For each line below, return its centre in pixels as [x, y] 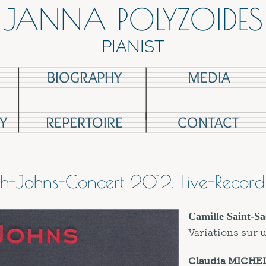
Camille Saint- [221, 216]
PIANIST [133, 47]
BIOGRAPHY [84, 77]
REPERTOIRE [84, 122]
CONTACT [209, 122]
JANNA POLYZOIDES [133, 19]
